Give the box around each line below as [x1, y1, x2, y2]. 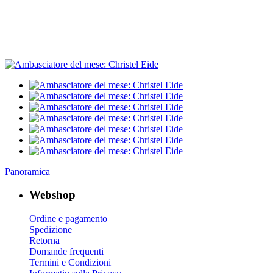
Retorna [29, 235, 60, 246]
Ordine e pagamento [29, 213, 107, 224]
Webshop [29, 188, 76, 202]
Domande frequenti [29, 246, 104, 257]
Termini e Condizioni [29, 257, 111, 268]
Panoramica [5, 166, 50, 177]
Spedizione [29, 224, 72, 235]
